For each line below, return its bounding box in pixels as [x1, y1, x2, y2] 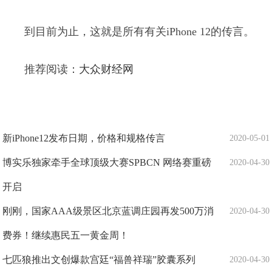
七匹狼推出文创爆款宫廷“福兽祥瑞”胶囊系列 [2, 254, 196, 265]
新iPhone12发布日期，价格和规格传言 [2, 133, 166, 143]
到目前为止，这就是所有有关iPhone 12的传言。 [24, 25, 255, 38]
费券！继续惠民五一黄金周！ [2, 230, 129, 240]
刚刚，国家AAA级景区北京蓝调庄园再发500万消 [2, 206, 214, 216]
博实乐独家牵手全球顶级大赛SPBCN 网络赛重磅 [2, 157, 212, 168]
